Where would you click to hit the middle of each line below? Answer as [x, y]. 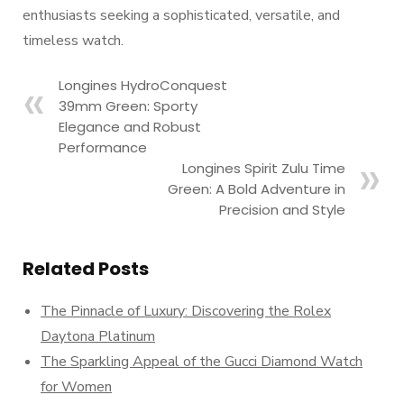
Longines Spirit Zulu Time [264, 168]
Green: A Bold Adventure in [257, 189]
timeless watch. [73, 41]
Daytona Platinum [98, 336]
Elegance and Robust [130, 127]
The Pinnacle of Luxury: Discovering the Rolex [186, 311]
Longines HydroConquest [143, 85]
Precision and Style [282, 210]
